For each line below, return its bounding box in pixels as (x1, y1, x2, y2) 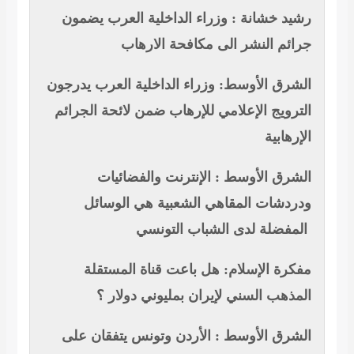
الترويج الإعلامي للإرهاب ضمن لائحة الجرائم (54, 103, 311, 119)
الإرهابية (264, 129, 311, 145)
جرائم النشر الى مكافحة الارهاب (120, 36, 311, 53)
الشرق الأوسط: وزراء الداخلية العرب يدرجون (46, 77, 311, 93)
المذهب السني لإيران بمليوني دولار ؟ (96, 288, 311, 304)
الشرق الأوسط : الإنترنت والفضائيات (96, 169, 311, 186)
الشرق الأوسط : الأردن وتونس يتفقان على (61, 328, 311, 345)
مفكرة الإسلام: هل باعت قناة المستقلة (83, 262, 311, 278)
